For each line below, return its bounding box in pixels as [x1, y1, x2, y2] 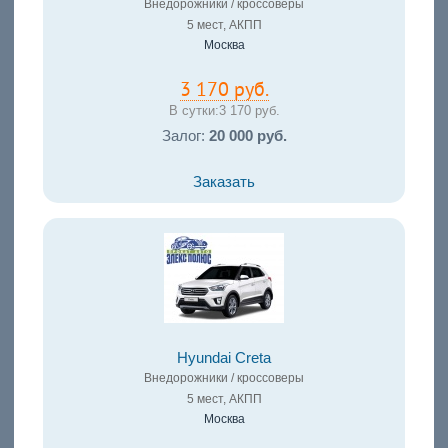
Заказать [193, 173, 255, 190]
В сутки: [168, 103, 219, 119]
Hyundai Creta [177, 349, 271, 366]
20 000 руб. [208, 127, 287, 144]
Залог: [161, 127, 209, 144]
